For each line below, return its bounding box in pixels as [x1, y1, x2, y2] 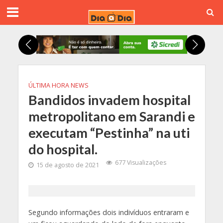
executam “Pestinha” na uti [28, 124, 190, 141]
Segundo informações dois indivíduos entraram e [28, 208, 189, 218]
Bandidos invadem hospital [28, 92, 191, 109]
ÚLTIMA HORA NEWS [28, 81, 89, 90]
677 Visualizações [114, 158, 166, 167]
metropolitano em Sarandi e [28, 108, 195, 125]
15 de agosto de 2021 [36, 161, 99, 170]
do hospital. [28, 141, 98, 158]
